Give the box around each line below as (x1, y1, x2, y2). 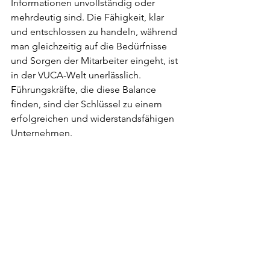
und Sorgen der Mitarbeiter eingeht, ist (11, 55, 180, 67)
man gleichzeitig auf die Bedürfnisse (11, 40, 169, 52)
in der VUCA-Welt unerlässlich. (11, 69, 143, 81)
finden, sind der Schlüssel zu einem (11, 98, 165, 110)
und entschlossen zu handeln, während (11, 26, 180, 38)
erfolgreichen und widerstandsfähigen (11, 113, 177, 125)
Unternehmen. (11, 127, 72, 139)
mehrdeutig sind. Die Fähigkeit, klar (11, 11, 166, 24)
